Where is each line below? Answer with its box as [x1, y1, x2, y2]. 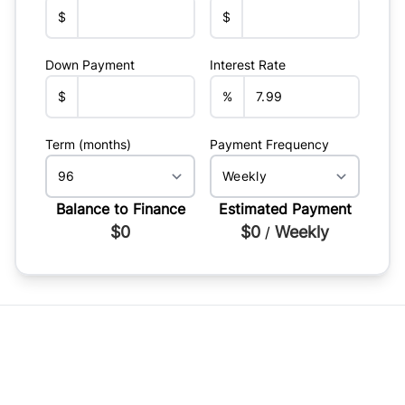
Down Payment [45, 57, 135, 73]
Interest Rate [210, 57, 286, 73]
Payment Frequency [210, 137, 329, 153]
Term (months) [45, 137, 131, 153]
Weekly [275, 222, 329, 242]
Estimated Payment [218, 200, 352, 219]
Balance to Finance [55, 200, 185, 219]
